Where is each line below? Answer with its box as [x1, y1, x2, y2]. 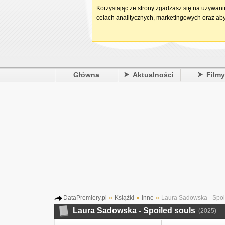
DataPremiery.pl [63, 194, 107, 201]
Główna [73, 71, 99, 79]
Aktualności [133, 71, 174, 79]
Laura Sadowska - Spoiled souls [73, 206, 195, 215]
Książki [115, 194, 134, 201]
